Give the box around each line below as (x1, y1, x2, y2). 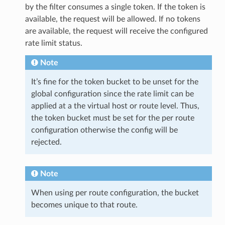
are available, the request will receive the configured (25, 27, 208, 35)
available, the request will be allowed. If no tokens (25, 15, 200, 23)
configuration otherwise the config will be (31, 126, 178, 134)
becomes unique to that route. (31, 200, 138, 209)
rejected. (31, 138, 62, 146)
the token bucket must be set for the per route (31, 114, 194, 122)
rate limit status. (25, 39, 82, 47)
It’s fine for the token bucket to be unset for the (31, 77, 198, 86)
